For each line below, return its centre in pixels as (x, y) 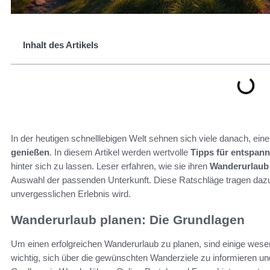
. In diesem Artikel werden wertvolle (120, 152)
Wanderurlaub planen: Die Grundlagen (128, 220)
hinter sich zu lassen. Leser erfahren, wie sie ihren (110, 166)
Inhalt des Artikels (61, 45)
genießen (30, 152)
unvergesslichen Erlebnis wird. (71, 194)
